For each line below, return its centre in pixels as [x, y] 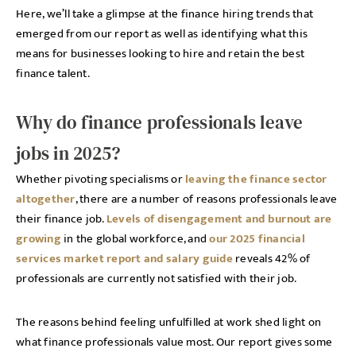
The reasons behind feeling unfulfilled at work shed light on [168, 322]
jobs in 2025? [68, 153]
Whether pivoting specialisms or [101, 179]
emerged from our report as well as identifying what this [162, 34]
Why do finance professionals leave [160, 122]
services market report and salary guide [124, 259]
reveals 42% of [271, 259]
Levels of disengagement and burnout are [219, 219]
